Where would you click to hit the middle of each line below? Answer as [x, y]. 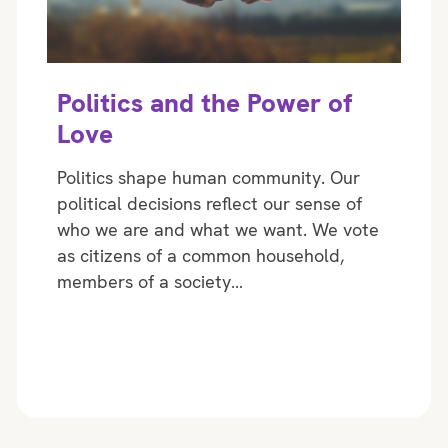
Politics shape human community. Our [208, 177]
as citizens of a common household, [200, 255]
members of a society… [149, 281]
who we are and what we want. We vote [217, 229]
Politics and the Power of [204, 102]
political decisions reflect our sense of [209, 203]
